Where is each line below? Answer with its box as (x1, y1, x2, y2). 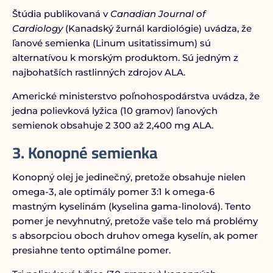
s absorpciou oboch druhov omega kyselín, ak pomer (12, 230, 258, 241)
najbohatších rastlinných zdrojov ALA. (12, 66, 185, 78)
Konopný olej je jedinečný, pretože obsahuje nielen (12, 171, 246, 183)
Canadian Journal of (110, 8, 205, 19)
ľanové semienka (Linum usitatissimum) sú (12, 37, 211, 49)
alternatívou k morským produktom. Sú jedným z (12, 52, 238, 63)
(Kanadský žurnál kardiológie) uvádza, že (62, 23, 252, 34)
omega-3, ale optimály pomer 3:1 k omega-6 (12, 186, 214, 197)
